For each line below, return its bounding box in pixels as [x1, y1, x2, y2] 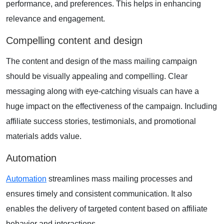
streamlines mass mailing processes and [46, 174, 192, 183]
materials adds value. [6, 131, 81, 140]
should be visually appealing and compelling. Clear [6, 71, 187, 80]
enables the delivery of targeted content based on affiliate [6, 204, 207, 213]
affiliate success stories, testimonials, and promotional [6, 116, 196, 125]
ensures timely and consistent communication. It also [6, 189, 192, 198]
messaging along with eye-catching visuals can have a [6, 86, 199, 95]
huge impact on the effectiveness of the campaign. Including [6, 101, 217, 110]
